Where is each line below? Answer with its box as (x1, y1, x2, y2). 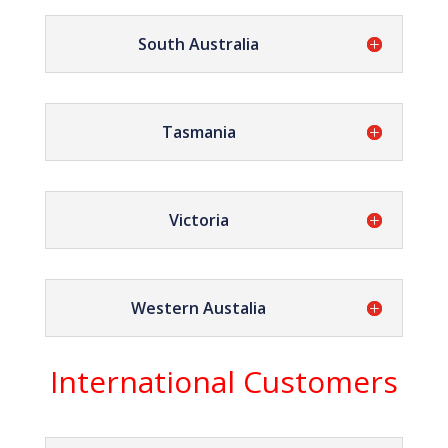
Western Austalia (131, 297, 267, 319)
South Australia (138, 33, 260, 55)
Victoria (168, 209, 229, 231)
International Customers (49, 361, 398, 402)
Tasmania (161, 121, 236, 143)
